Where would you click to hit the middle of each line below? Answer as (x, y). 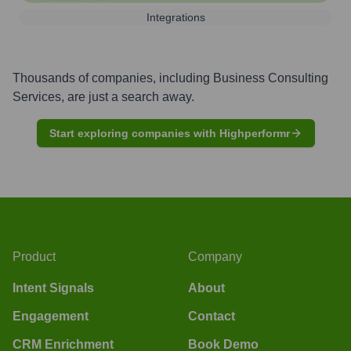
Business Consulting (271, 78)
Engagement (51, 316)
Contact (212, 316)
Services (37, 96)
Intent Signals (53, 288)
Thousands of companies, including (113, 78)
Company (215, 256)
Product (34, 256)
